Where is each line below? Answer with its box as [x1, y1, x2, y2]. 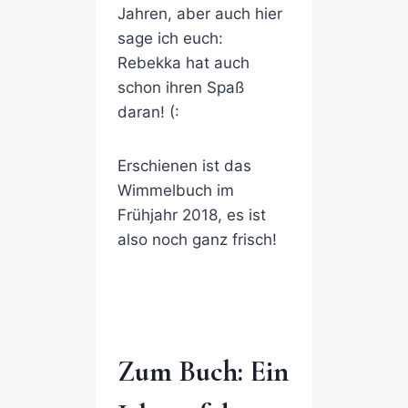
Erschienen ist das [117, 157, 251, 176]
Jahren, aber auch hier [117, 5, 282, 24]
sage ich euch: [117, 29, 223, 48]
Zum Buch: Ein [117, 353, 289, 390]
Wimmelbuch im [117, 181, 234, 200]
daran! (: [117, 103, 179, 122]
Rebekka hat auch [117, 54, 250, 73]
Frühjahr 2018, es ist [117, 206, 266, 225]
